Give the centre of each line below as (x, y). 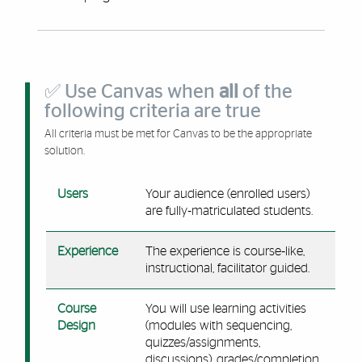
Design (76, 326)
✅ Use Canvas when (131, 92)
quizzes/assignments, (202, 343)
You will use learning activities (225, 309)
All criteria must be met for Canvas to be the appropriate (178, 134)
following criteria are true (152, 112)
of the (265, 92)
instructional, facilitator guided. (227, 268)
